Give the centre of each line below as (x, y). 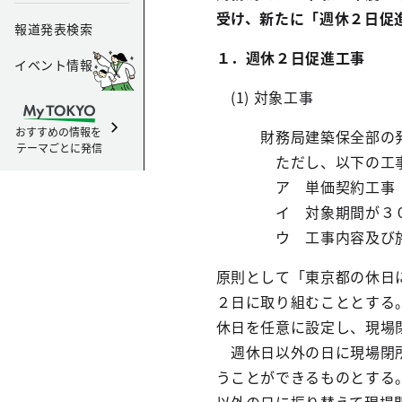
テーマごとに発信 (59, 148)
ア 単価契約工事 (306, 187)
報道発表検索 (54, 29)
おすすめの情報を (59, 131)
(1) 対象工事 (265, 97)
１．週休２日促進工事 (290, 57)
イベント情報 (54, 65)
